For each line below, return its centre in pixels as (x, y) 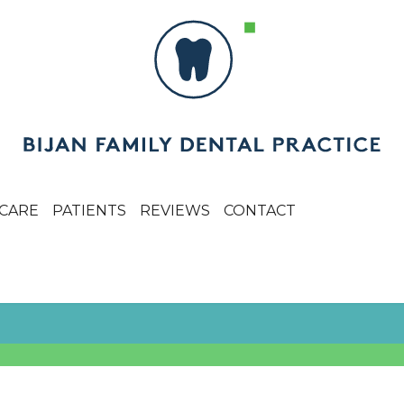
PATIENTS (89, 210)
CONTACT (259, 210)
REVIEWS (174, 210)
